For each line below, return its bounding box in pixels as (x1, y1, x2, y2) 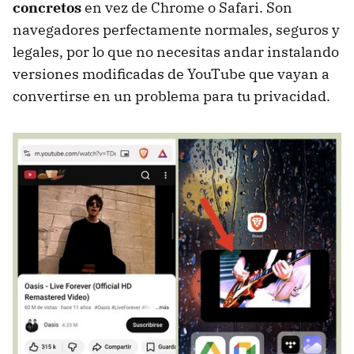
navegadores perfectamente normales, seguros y (13, 21, 340, 40)
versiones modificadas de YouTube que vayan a (13, 65, 330, 84)
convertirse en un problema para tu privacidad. (13, 87, 330, 106)
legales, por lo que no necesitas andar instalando (13, 43, 339, 62)
